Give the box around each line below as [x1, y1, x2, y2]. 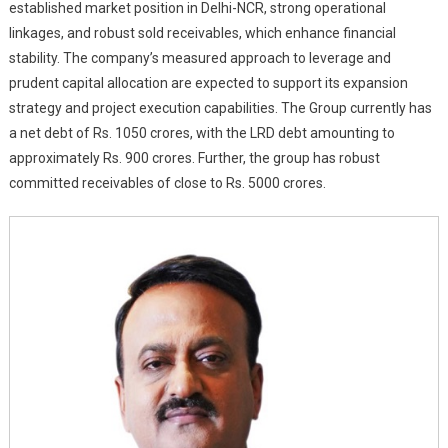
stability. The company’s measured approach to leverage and [8, 50, 391, 66]
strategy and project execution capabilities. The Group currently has [8, 100, 432, 116]
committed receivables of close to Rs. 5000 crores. [8, 175, 326, 191]
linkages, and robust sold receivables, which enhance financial [8, 25, 396, 41]
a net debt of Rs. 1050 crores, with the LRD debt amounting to [8, 125, 395, 141]
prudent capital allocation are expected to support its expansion [8, 75, 408, 91]
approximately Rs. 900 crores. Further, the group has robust [8, 150, 380, 166]
